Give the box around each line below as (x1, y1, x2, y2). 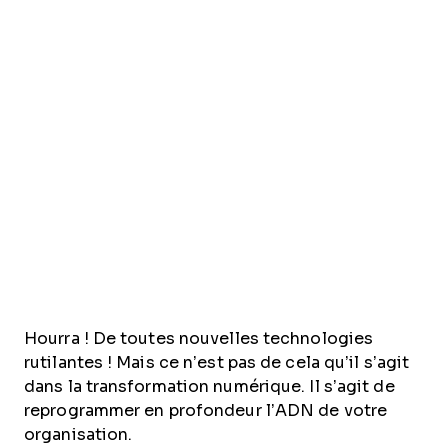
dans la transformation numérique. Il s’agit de (24, 378, 395, 396)
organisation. (24, 426, 133, 444)
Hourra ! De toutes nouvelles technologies (24, 330, 374, 348)
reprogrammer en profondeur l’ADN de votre (24, 402, 388, 420)
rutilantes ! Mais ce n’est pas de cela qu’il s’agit (24, 354, 410, 372)
